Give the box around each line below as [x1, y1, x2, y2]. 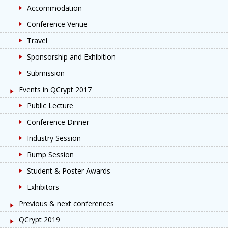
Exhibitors [27, 182, 59, 192]
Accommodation [27, 3, 82, 13]
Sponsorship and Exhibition [27, 52, 116, 62]
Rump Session [27, 150, 74, 159]
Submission [27, 68, 65, 78]
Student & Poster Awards [27, 166, 110, 176]
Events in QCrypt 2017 [19, 84, 92, 94]
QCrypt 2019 [19, 215, 60, 224]
